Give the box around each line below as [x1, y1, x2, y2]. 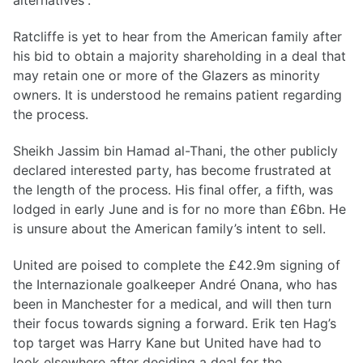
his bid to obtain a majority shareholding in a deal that [13, 48, 346, 65]
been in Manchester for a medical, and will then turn [13, 295, 331, 312]
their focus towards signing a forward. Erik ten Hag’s [13, 314, 336, 331]
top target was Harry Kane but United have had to [13, 334, 322, 351]
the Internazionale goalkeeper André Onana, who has [13, 275, 337, 293]
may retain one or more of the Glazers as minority [13, 67, 320, 84]
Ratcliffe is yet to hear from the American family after [13, 28, 342, 45]
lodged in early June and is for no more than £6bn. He [13, 200, 346, 217]
